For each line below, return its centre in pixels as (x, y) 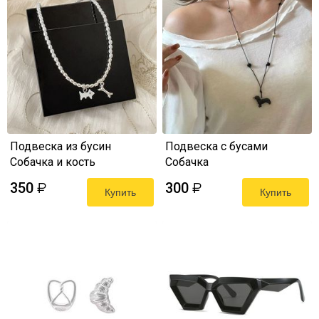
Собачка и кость (53, 162)
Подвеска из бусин (61, 146)
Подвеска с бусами (216, 146)
